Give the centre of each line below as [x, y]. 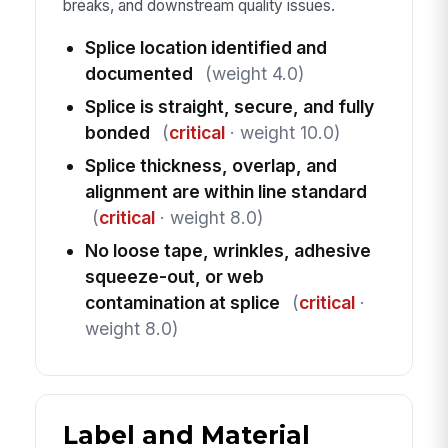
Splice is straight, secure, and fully [229, 106]
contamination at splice [182, 302]
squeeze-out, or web [174, 276]
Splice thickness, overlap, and [210, 165]
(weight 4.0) [254, 73]
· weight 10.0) [282, 132]
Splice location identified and [205, 47]
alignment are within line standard [225, 191]
